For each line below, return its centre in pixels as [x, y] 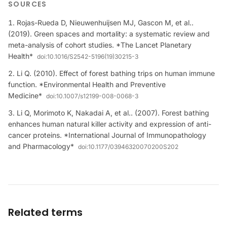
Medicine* [25, 96]
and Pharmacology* [41, 146]
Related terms [45, 212]
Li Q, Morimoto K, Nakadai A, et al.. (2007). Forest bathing [113, 113]
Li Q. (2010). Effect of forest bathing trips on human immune [116, 73]
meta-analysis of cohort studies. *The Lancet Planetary [100, 45]
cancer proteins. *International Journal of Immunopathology [107, 135]
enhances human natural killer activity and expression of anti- [110, 124]
